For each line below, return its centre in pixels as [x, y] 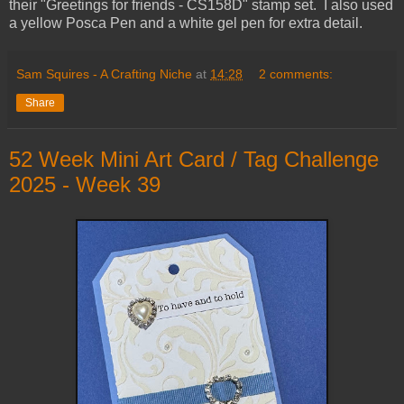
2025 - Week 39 [85, 185]
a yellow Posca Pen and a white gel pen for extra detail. [186, 23]
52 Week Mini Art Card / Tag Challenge [194, 160]
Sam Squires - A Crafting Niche [104, 74]
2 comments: [296, 74]
